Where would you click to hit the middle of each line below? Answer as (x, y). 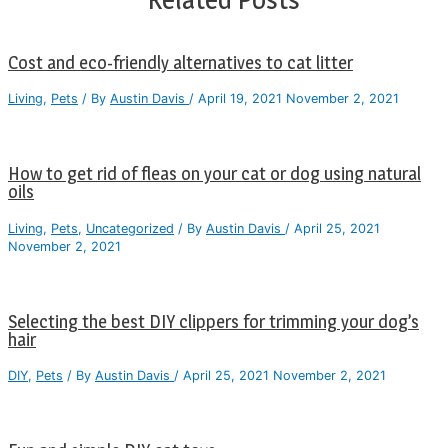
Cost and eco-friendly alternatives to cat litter (180, 63)
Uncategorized (130, 228)
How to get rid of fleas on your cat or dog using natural (214, 174)
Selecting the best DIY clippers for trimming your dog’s (213, 321)
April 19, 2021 (240, 99)
